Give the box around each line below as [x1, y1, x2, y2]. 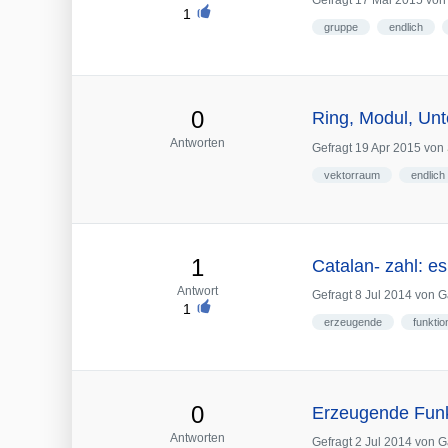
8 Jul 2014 [355, 288, 412, 303]
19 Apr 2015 [355, 140, 421, 155]
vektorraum [324, 168, 380, 181]
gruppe [324, 21, 358, 34]
